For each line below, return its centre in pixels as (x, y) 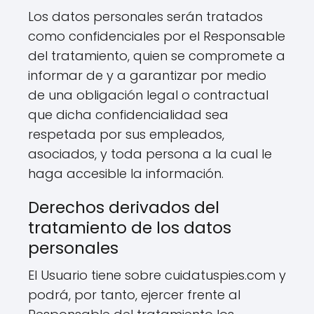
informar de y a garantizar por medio (147, 75)
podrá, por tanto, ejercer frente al (134, 295)
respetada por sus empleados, (126, 134)
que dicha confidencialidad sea (128, 115)
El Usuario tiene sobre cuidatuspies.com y (157, 275)
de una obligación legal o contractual (148, 95)
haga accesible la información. (126, 173)
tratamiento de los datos (130, 228)
